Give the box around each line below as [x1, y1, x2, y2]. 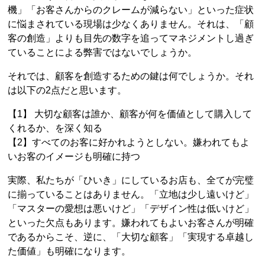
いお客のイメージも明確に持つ [8, 151, 141, 161]
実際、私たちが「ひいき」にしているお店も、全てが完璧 [8, 175, 254, 185]
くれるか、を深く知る [8, 123, 103, 133]
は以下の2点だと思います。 [8, 85, 127, 95]
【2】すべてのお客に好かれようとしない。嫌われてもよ [8, 137, 250, 147]
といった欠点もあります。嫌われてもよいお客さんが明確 [8, 218, 254, 228]
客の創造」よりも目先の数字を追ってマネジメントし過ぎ [8, 33, 254, 43]
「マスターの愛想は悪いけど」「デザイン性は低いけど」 [8, 203, 254, 214]
